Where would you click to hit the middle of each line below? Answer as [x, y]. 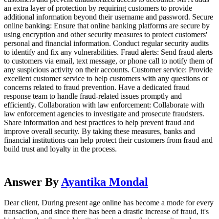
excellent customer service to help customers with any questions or [106, 78]
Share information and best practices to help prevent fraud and [99, 122]
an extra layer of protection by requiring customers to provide [98, 8]
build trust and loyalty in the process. [60, 149]
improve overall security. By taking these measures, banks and [99, 131]
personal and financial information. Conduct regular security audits [106, 43]
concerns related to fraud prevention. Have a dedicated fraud [97, 87]
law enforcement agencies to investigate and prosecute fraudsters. [104, 113]
